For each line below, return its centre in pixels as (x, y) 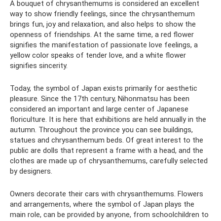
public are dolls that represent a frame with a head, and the (107, 150)
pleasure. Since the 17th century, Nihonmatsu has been (100, 99)
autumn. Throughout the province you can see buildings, (101, 130)
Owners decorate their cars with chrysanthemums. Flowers (107, 194)
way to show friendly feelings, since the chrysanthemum (102, 14)
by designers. (31, 171)
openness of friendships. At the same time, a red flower (102, 35)
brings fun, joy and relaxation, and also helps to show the (103, 24)
